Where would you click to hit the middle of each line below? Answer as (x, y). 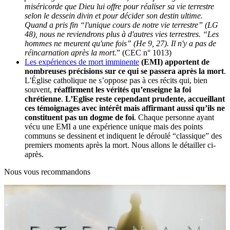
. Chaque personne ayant (174, 117)
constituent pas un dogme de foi (79, 117)
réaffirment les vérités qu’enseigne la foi (122, 89)
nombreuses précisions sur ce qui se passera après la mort (124, 71)
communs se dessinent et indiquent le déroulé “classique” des (123, 136)
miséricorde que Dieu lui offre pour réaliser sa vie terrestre (119, 6)
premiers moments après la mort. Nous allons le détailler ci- (120, 145)
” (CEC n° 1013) (144, 52)
